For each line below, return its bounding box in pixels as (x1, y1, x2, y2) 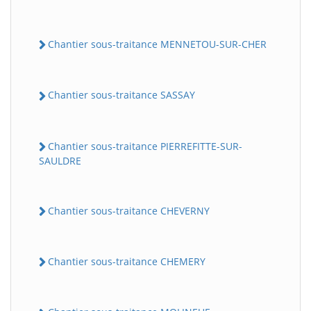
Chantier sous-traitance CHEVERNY (48, 203, 210, 217)
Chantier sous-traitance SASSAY (48, 88, 195, 102)
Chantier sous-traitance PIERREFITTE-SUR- (48, 139, 242, 153)
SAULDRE (39, 153, 81, 167)
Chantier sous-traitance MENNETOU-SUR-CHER (48, 37, 267, 51)
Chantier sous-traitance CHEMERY (48, 255, 205, 269)
